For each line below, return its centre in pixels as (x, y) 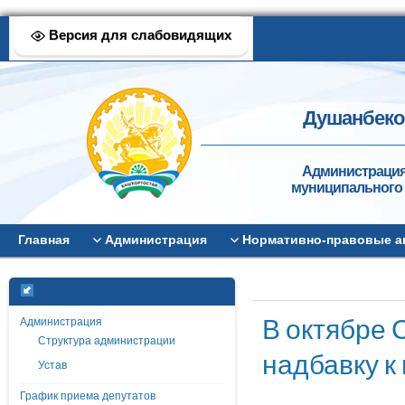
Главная (44, 240)
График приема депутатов (88, 396)
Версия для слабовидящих (138, 35)
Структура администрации (107, 341)
